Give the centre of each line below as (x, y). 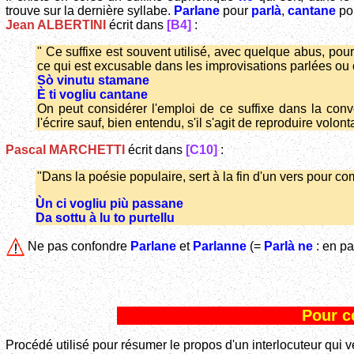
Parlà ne (288, 247)
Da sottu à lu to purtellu (105, 218)
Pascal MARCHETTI (65, 150)
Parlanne (220, 247)
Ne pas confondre (77, 247)
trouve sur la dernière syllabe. (90, 11)
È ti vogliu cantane (92, 95)
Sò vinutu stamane (93, 81)
